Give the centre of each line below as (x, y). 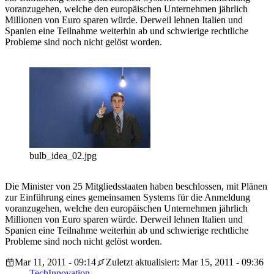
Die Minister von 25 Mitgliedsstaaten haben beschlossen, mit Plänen (136, 187)
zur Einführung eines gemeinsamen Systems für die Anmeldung (128, 198)
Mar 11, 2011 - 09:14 (55, 262)
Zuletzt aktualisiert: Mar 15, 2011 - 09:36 (185, 262)
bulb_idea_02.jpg (63, 156)
